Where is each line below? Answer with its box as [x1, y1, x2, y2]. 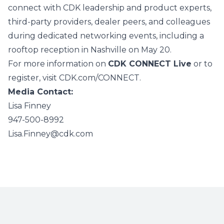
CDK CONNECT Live [108, 59, 191, 68]
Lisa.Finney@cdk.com [8, 129, 93, 138]
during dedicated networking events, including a [8, 31, 204, 40]
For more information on [8, 59, 108, 68]
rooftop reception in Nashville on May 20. [8, 45, 171, 54]
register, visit [8, 73, 59, 82]
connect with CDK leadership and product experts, [8, 3, 211, 12]
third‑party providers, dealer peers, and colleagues [8, 17, 210, 26]
